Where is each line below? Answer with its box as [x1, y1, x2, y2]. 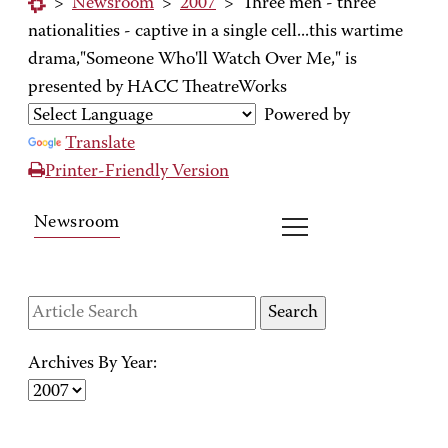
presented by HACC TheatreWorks [28, 79, 287, 97]
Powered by [256, 107, 350, 125]
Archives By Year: [28, 355, 157, 373]
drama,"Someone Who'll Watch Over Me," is [28, 51, 357, 69]
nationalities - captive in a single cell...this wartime [28, 23, 403, 41]
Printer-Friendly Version [45, 163, 229, 181]
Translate [65, 135, 135, 153]
